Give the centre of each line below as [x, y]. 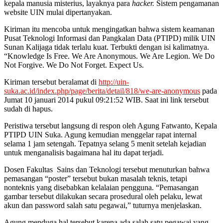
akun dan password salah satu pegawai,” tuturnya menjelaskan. [103, 205]
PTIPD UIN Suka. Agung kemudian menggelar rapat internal [100, 134]
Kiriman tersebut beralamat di [51, 82]
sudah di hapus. [28, 109]
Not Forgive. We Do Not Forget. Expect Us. [74, 65]
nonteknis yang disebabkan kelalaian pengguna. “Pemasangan [101, 187]
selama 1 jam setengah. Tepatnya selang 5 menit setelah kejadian [105, 143]
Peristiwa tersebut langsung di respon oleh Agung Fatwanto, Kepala [111, 125]
